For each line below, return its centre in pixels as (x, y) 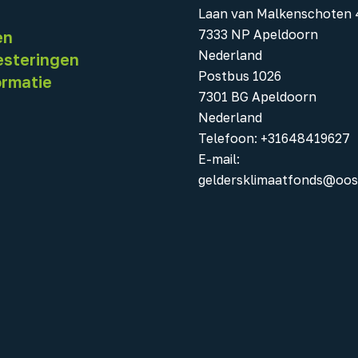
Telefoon (226, 138)
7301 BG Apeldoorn (257, 97)
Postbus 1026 (240, 76)
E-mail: (219, 159)
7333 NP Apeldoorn (258, 34)
